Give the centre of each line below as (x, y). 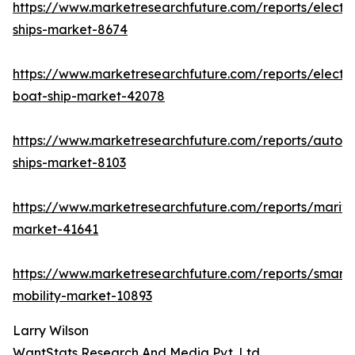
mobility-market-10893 (82, 296)
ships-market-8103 (69, 163)
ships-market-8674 (70, 30)
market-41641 (55, 229)
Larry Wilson (51, 331)
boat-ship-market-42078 (89, 96)
